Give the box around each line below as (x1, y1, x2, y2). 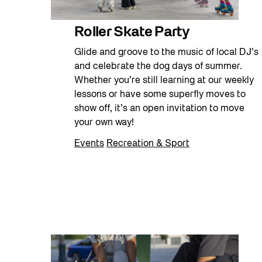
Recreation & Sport (106, 139, 189, 148)
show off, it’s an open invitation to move (74, 104, 244, 113)
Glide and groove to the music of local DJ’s (74, 48, 258, 57)
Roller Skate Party (74, 26, 190, 39)
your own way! (74, 118, 134, 127)
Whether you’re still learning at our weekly (74, 76, 254, 85)
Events (74, 139, 104, 148)
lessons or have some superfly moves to (74, 90, 246, 99)
